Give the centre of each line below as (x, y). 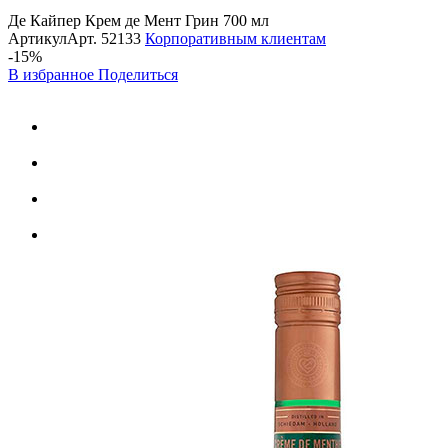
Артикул (37, 38)
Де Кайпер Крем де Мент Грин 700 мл (138, 20)
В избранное (53, 74)
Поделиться (138, 74)
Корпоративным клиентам (235, 38)
